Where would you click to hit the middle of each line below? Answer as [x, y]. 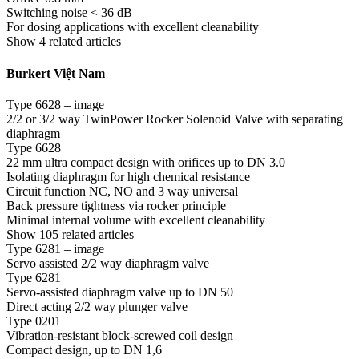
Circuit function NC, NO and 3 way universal [122, 191]
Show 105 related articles [70, 234]
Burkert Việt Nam [56, 73]
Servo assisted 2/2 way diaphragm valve [108, 263]
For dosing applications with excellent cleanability [133, 27]
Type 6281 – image [55, 249]
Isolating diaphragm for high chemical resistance [128, 177]
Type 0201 [34, 321]
